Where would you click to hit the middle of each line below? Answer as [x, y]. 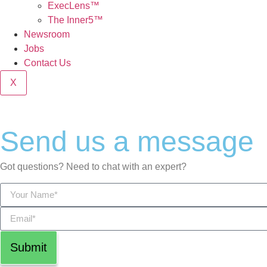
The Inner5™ [75, 20]
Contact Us [47, 63]
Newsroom [47, 35]
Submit [29, 248]
